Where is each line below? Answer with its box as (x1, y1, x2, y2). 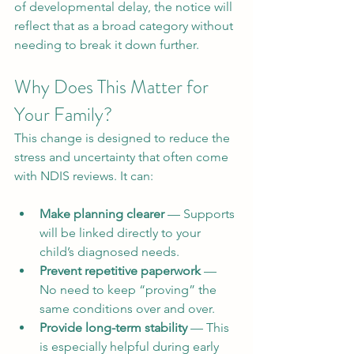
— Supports (164, 206, 238, 221)
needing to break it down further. (14, 37, 199, 52)
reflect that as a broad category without (14, 18, 236, 33)
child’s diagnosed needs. (40, 244, 179, 259)
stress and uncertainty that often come (14, 149, 232, 164)
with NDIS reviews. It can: (14, 168, 153, 183)
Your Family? (14, 101, 112, 128)
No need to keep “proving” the (40, 282, 220, 297)
